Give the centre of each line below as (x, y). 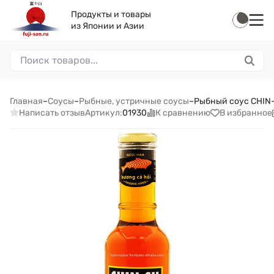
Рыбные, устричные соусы (134, 101)
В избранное (246, 113)
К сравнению (183, 113)
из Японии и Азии (108, 26)
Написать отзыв (52, 113)
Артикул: (103, 113)
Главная (26, 101)
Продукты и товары (111, 14)
